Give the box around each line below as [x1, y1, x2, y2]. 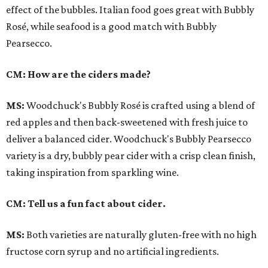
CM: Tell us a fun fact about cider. [6, 197, 166, 210]
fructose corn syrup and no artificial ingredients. [6, 245, 219, 258]
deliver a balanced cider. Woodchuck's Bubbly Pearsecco [6, 133, 251, 145]
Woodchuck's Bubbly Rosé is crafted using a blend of [25, 99, 255, 112]
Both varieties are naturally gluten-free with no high [25, 229, 257, 241]
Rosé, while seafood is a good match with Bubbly [6, 20, 217, 33]
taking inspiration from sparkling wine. [6, 166, 179, 179]
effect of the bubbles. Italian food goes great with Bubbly [6, 4, 254, 16]
